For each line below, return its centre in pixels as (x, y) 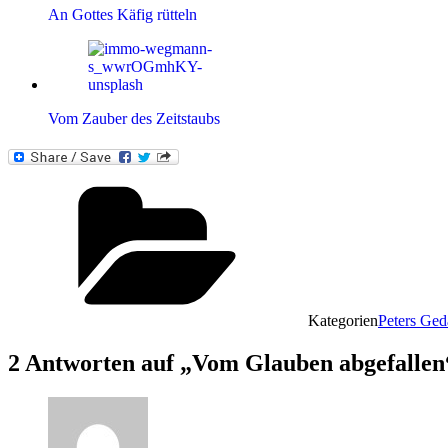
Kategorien (343, 321)
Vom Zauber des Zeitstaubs (134, 119)
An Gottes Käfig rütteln (122, 15)
